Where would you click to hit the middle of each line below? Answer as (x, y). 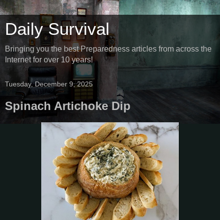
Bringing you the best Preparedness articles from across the (108, 49)
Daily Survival (57, 29)
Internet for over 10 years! (49, 60)
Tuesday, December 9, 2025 (49, 84)
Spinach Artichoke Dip (68, 106)
